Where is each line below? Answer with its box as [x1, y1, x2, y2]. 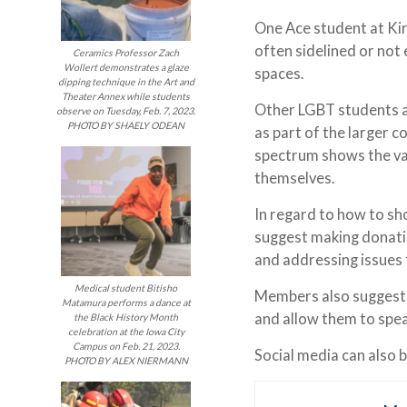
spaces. [254, 64, 308, 83]
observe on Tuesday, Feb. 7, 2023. [56, 104, 196, 116]
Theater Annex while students [62, 90, 191, 102]
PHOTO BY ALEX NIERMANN [64, 355, 188, 367]
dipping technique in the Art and [57, 75, 194, 87]
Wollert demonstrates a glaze [63, 61, 189, 73]
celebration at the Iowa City [67, 326, 184, 338]
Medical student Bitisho [74, 283, 178, 294]
